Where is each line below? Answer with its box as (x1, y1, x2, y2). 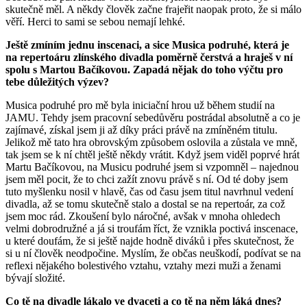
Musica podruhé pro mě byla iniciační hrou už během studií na (5, 99, 275, 111)
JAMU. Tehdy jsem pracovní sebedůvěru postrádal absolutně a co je (5, 111, 300, 123)
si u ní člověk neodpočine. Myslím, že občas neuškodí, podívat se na (5, 247, 301, 259)
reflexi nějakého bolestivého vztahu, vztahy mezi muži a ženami (5, 259, 281, 271)
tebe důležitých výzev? (5, 75, 109, 88)
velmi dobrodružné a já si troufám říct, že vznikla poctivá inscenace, (5, 222, 298, 234)
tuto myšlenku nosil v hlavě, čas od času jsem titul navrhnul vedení (5, 185, 293, 197)
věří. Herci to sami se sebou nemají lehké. (5, 15, 185, 27)
